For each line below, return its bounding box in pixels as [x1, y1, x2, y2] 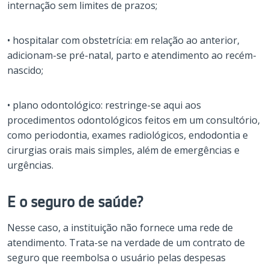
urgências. [7, 159, 53, 172]
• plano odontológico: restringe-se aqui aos [7, 98, 201, 112]
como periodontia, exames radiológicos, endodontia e [7, 128, 248, 142]
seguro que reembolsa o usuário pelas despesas [7, 251, 226, 265]
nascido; [7, 64, 43, 77]
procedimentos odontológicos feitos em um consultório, [7, 113, 260, 127]
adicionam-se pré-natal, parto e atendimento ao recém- [7, 49, 256, 62]
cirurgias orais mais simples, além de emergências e [7, 144, 240, 157]
